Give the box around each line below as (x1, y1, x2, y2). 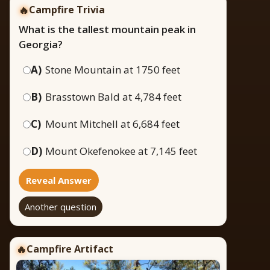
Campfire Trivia (29, 3, 105, 17)
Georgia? (19, 37, 63, 52)
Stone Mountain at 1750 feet (45, 63, 180, 77)
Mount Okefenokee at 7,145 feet (45, 144, 197, 159)
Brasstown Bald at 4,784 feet (45, 90, 181, 104)
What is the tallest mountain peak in (19, 22, 196, 37)
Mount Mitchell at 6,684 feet (45, 117, 180, 131)
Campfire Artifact (26, 242, 113, 256)
